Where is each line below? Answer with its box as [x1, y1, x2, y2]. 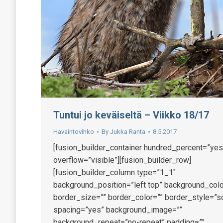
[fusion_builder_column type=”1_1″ [53, 167, 176, 177]
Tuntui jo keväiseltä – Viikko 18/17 [53, 109, 209, 121]
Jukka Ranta [110, 127, 145, 135]
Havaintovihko [53, 127, 94, 135]
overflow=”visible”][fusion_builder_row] [53, 155, 191, 165]
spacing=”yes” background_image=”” [53, 205, 182, 215]
